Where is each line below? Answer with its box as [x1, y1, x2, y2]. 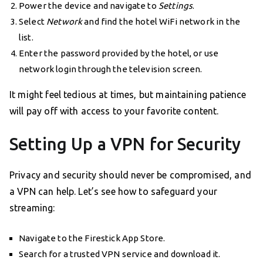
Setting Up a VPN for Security [9, 134, 241, 153]
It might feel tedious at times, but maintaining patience [9, 89, 247, 100]
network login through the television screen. [19, 63, 203, 74]
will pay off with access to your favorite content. [9, 105, 219, 116]
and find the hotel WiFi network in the [82, 16, 240, 26]
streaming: [9, 202, 55, 213]
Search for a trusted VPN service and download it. [19, 248, 221, 259]
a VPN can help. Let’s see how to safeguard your [9, 186, 218, 197]
